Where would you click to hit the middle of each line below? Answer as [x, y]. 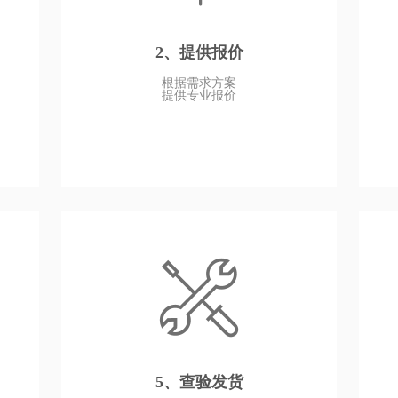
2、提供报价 [199, 52]
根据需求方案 [199, 83]
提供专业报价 [199, 96]
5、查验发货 [199, 382]
